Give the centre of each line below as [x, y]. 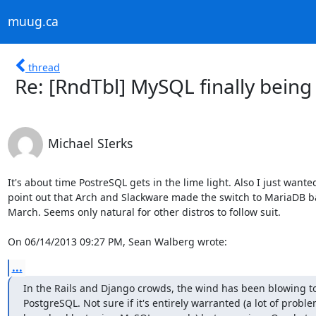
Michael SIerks [90, 143]
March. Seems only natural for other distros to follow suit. [144, 212]
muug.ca [33, 22]
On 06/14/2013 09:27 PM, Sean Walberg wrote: [117, 241]
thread [44, 67]
